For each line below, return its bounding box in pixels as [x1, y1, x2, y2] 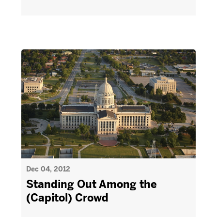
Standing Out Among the [26, 178, 157, 191]
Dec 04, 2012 [26, 165, 70, 173]
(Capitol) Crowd [26, 191, 108, 204]
